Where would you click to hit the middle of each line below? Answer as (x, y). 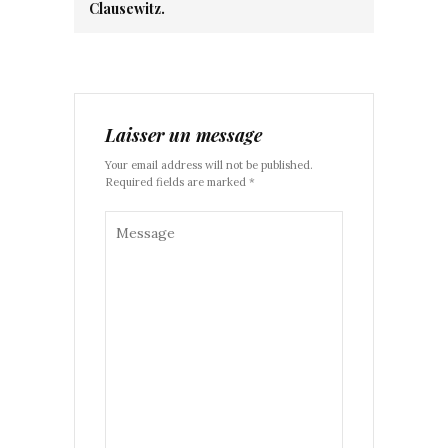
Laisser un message (183, 135)
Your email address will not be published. (209, 165)
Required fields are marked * (180, 182)
